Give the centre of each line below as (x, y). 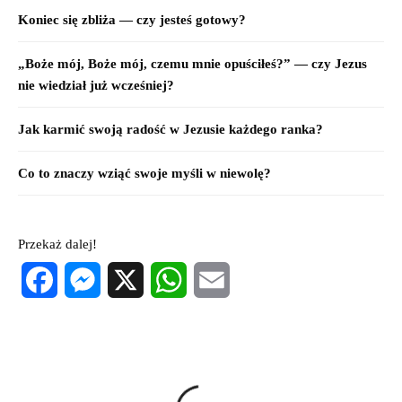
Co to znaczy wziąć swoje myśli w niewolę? (144, 173)
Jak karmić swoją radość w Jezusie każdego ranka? (170, 129)
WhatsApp (181, 315)
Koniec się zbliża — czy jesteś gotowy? (132, 19)
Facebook (49, 315)
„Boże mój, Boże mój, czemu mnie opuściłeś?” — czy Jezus (192, 63)
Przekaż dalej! (57, 244)
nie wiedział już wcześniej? (96, 85)
